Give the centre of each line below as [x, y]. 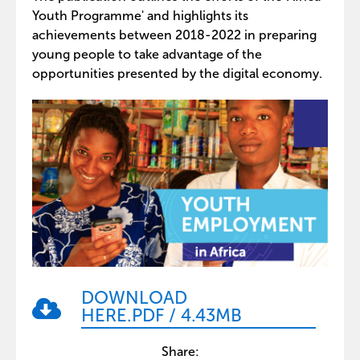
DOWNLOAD [134, 297]
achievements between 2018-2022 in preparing [174, 35]
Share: [180, 351]
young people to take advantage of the [147, 54]
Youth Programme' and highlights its [140, 16]
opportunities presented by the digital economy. [177, 74]
